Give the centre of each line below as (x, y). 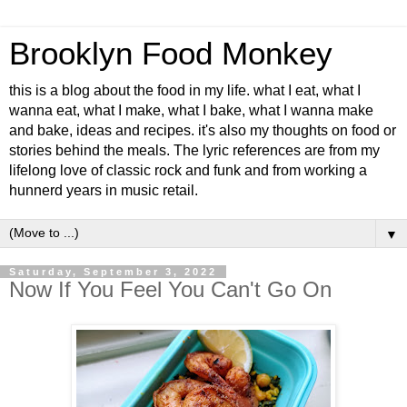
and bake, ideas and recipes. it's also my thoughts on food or (203, 130)
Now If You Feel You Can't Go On (170, 289)
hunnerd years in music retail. (104, 190)
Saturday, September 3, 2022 (113, 272)
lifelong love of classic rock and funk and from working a (188, 170)
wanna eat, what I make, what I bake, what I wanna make (191, 110)
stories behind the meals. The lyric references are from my (194, 150)
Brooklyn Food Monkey (171, 54)
